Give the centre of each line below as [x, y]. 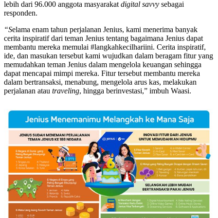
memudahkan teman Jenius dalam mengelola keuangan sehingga [103, 64]
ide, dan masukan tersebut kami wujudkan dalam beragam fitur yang [109, 55]
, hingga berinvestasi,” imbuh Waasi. [135, 91]
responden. [22, 13]
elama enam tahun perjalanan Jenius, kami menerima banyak [105, 29]
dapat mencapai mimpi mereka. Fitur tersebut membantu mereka [102, 73]
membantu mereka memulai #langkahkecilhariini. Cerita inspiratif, [105, 47]
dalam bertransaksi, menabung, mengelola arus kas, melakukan [100, 82]
